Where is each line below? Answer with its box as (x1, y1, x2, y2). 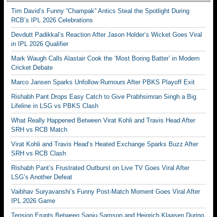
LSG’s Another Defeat (11, 173, 72, 181)
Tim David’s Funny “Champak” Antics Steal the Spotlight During (11, 7, 189, 15)
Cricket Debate (11, 63, 53, 71)
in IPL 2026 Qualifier (11, 40, 68, 47)
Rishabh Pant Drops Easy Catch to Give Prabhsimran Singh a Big (11, 93, 196, 100)
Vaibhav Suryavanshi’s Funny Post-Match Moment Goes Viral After (11, 187, 200, 195)
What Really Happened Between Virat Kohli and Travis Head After (11, 116, 195, 124)
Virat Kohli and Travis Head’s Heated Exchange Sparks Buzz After (11, 140, 198, 148)
